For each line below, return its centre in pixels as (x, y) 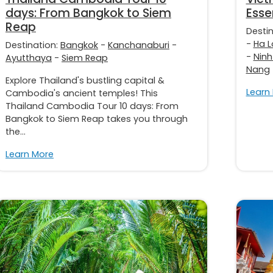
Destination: (33, 45)
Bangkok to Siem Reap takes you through (97, 119)
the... (16, 131)
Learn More (30, 154)
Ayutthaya (29, 58)
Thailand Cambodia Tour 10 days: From (92, 106)
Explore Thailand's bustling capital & (85, 80)
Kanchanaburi (139, 45)
